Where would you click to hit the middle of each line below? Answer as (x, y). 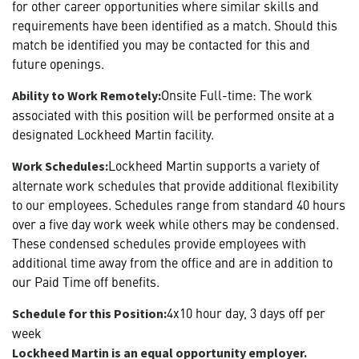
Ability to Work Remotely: (87, 95)
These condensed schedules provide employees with (159, 242)
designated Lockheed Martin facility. (113, 133)
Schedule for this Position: (89, 313)
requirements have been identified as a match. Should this (175, 24)
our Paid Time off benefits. (86, 281)
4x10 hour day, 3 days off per (246, 312)
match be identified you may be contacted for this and (161, 44)
